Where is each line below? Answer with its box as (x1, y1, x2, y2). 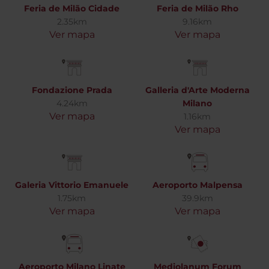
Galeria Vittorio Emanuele (15, 180, 128, 190)
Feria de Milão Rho (156, 3, 238, 14)
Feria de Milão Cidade (24, 3, 119, 14)
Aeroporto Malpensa (152, 180, 243, 190)
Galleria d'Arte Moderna (145, 85, 250, 95)
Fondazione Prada (31, 85, 112, 95)
